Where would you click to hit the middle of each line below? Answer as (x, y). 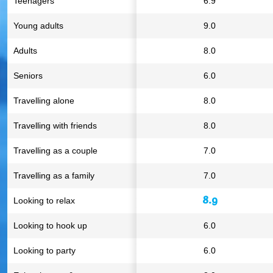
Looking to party (44, 250)
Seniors (28, 76)
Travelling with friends (55, 126)
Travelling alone (44, 101)
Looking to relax (44, 200)
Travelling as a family (54, 175)
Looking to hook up (50, 225)
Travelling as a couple (55, 151)
